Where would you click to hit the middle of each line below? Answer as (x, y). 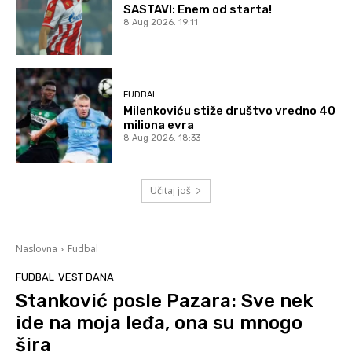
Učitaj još (170, 191)
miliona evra (159, 125)
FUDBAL (141, 95)
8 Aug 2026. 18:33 (162, 138)
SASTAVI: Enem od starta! (198, 9)
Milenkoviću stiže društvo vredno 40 (230, 111)
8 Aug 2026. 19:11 (161, 22)
